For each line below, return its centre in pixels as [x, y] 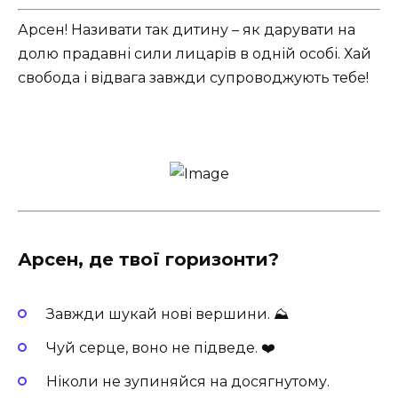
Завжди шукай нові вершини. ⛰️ [167, 314]
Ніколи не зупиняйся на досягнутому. [188, 382]
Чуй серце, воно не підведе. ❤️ [161, 347]
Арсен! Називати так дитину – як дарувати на [187, 30]
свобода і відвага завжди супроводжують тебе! [193, 78]
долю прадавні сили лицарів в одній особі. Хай [195, 54]
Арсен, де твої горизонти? [148, 259]
